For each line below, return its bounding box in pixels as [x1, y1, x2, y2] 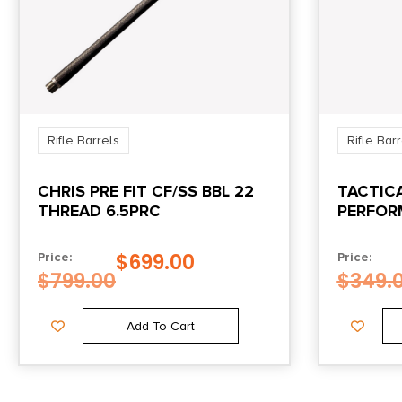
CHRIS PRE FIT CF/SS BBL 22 [38, 180, 254, 201]
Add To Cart [126, 318, 195, 334]
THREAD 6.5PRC [38, 200, 161, 221]
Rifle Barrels [48, 132, 119, 148]
